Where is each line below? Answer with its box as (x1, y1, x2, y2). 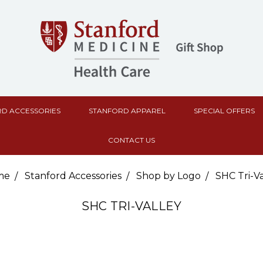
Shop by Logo (136, 170, 201, 181)
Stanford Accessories (25, 170, 122, 181)
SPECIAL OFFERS (194, 106, 255, 115)
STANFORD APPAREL (89, 106, 166, 115)
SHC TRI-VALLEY (81, 199, 182, 213)
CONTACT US (108, 136, 155, 144)
